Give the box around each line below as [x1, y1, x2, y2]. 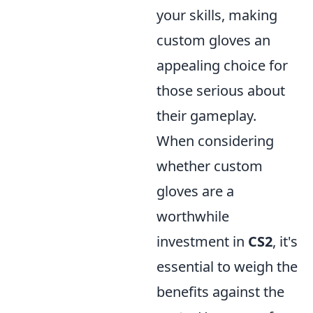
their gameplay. [156, 106, 256, 125]
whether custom [156, 156, 263, 175]
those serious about [156, 81, 285, 100]
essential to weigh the [156, 257, 298, 276]
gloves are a [156, 182, 234, 201]
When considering [156, 131, 274, 150]
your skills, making [156, 6, 277, 24]
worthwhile [156, 207, 229, 226]
